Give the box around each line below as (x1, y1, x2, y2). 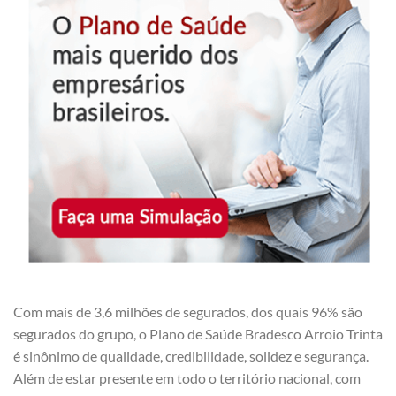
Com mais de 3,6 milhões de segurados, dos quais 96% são (13, 302, 362, 320)
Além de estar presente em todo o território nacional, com (13, 369, 361, 386)
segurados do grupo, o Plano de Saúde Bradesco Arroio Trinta (13, 324, 383, 342)
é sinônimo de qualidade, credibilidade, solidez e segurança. (13, 346, 369, 364)
